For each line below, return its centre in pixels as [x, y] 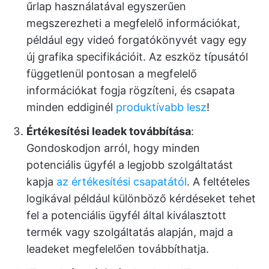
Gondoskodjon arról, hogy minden [113, 148]
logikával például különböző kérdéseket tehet [141, 198]
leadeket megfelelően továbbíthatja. [118, 249]
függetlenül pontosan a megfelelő [112, 73]
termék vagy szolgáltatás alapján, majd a [130, 232]
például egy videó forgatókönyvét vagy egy [137, 40]
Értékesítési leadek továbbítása [109, 131]
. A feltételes [218, 181]
